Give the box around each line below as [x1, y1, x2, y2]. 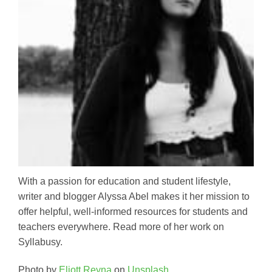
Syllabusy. [18, 237, 63, 248]
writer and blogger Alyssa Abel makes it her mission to [18, 191, 250, 202]
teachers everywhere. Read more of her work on [18, 222, 224, 233]
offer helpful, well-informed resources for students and [18, 206, 248, 217]
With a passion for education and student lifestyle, [18, 176, 231, 187]
